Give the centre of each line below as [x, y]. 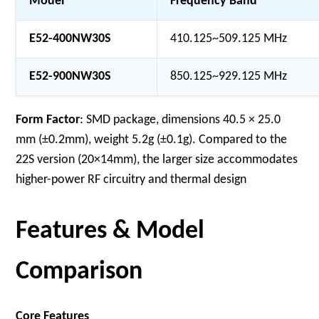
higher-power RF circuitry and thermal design [131, 180]
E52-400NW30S [70, 39]
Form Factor [48, 120]
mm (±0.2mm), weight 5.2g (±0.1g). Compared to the [152, 140]
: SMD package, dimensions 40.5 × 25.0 [181, 120]
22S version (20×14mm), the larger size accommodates [157, 160]
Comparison [79, 272]
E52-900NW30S [70, 77]
